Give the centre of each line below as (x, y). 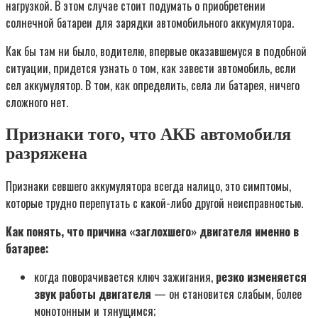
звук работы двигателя (93, 294)
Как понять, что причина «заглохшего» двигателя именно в (152, 232)
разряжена (46, 154)
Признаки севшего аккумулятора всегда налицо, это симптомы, (148, 186)
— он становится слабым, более (226, 294)
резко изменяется (261, 277)
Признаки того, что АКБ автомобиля (148, 135)
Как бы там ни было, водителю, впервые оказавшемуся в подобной (156, 51)
